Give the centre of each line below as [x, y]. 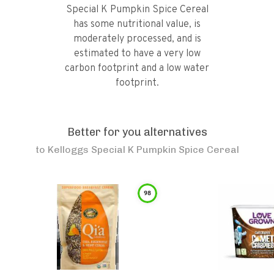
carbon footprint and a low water [137, 68]
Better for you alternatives [137, 132]
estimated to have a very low [137, 54]
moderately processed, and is [137, 39]
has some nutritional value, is [137, 24]
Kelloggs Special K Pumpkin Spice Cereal [143, 150]
